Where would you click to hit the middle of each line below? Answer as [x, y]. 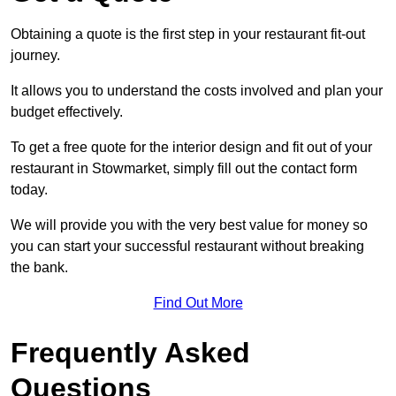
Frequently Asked [130, 353]
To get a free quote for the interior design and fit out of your [191, 148]
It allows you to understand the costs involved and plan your [197, 91]
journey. [35, 56]
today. [29, 190]
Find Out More [198, 303]
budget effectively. [67, 112]
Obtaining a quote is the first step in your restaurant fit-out [188, 34]
